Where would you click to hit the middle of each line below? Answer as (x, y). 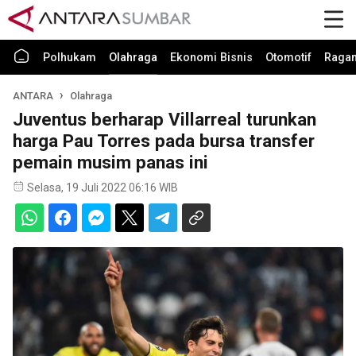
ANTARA (33, 96)
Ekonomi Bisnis (211, 58)
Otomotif (288, 58)
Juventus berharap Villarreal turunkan (164, 119)
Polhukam (70, 58)
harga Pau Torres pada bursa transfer (164, 141)
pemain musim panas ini (110, 162)
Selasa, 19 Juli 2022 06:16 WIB (103, 188)
